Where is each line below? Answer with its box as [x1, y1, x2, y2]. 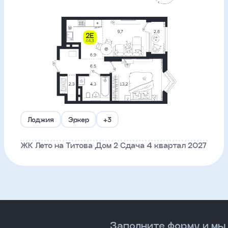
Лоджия [27, 116, 54, 123]
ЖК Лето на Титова [20, 141, 93, 150]
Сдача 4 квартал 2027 [120, 141, 207, 150]
